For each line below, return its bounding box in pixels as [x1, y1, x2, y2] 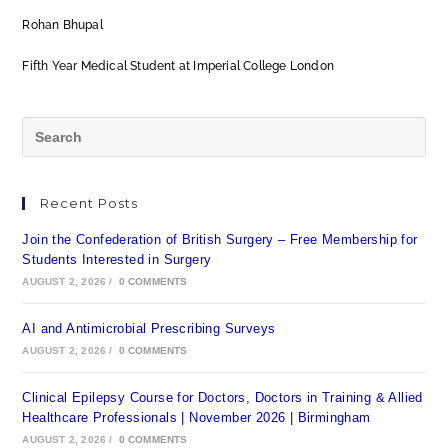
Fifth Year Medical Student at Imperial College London [22, 59, 335, 73]
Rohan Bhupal [22, 18, 103, 32]
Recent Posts [40, 195, 139, 211]
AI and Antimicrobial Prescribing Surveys [22, 321, 276, 336]
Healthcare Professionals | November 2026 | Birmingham [22, 410, 371, 425]
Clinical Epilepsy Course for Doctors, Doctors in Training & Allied [22, 390, 423, 405]
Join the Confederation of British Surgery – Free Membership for [22, 232, 418, 247]
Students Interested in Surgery [22, 252, 212, 267]
